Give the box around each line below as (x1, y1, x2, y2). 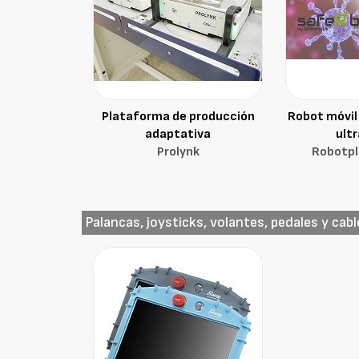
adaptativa (145, 127, 212, 142)
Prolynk (156, 144, 200, 159)
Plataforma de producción (101, 109, 255, 124)
